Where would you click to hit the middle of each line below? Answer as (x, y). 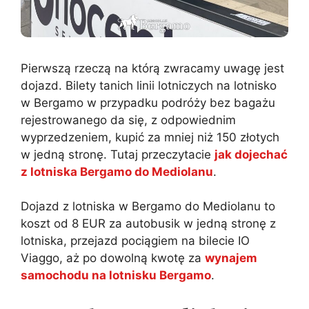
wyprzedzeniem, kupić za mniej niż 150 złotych (150, 137)
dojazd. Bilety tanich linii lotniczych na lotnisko (149, 85)
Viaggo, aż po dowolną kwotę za (113, 258)
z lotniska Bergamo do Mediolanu (117, 171)
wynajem (231, 258)
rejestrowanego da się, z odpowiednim (128, 120)
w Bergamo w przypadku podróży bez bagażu (148, 102)
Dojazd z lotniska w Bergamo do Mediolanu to (148, 207)
